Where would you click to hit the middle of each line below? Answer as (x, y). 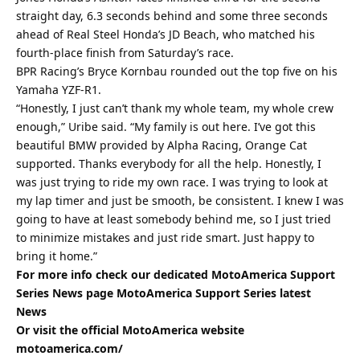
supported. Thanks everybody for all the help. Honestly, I (169, 163)
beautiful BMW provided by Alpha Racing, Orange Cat (162, 145)
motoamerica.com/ (70, 348)
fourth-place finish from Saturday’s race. (125, 52)
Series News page (66, 292)
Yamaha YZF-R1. (59, 89)
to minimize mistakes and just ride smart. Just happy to (165, 237)
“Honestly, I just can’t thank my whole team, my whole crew (175, 108)
